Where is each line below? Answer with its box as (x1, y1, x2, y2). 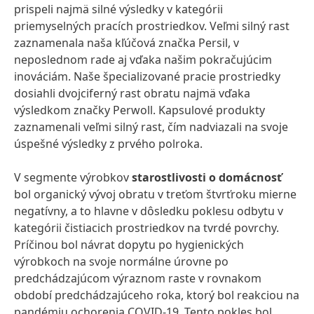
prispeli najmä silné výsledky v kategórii (14, 1, 223, 17)
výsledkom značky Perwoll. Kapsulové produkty (14, 102, 265, 118)
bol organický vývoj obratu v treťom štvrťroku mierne (14, 186, 296, 202)
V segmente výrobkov (14, 170, 132, 185)
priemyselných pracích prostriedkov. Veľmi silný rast (14, 18, 289, 34)
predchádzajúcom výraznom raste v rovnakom (14, 271, 261, 286)
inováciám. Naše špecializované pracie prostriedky (14, 69, 280, 84)
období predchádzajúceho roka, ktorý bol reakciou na (14, 287, 299, 303)
